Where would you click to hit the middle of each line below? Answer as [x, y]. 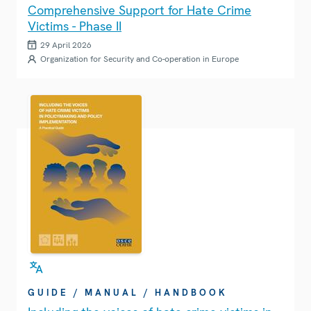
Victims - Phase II [75, 26]
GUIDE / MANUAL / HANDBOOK [128, 292]
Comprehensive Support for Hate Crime [140, 10]
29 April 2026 [66, 45]
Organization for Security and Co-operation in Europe [140, 59]
